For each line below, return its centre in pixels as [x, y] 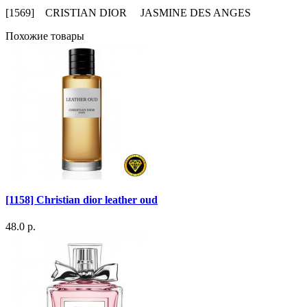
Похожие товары [45, 36]
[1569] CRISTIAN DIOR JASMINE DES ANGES [128, 12]
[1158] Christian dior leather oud [82, 199]
